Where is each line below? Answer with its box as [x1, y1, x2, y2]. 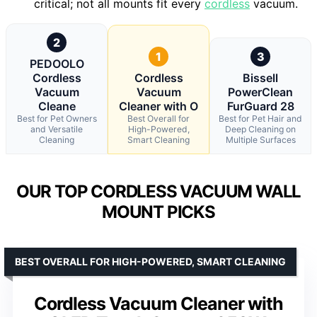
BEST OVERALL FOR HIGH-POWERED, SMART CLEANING [15, 255, 286, 267]
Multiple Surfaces [225, 134, 296, 145]
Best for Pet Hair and [219, 113, 302, 124]
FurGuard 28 [226, 98, 294, 113]
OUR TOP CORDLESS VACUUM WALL [16, 180, 301, 202]
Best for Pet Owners [16, 113, 97, 124]
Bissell [243, 70, 278, 85]
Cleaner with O [119, 98, 198, 113]
